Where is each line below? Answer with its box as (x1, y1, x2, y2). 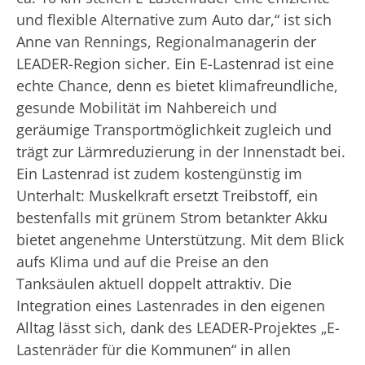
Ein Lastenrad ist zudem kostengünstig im (16, 164, 302, 183)
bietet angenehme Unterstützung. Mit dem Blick (16, 230, 344, 249)
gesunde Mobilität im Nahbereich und (16, 98, 277, 117)
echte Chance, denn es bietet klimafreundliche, (16, 76, 338, 95)
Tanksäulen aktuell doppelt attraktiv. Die (16, 274, 292, 293)
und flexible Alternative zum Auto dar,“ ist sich (16, 10, 332, 29)
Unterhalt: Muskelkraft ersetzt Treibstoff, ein (16, 186, 318, 205)
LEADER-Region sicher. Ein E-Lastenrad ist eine (16, 54, 334, 73)
